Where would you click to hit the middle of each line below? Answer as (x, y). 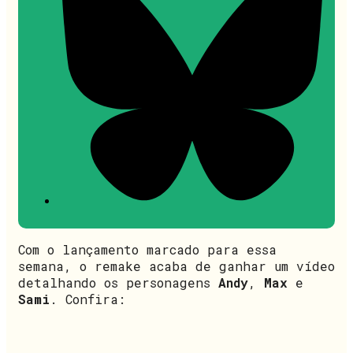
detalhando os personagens (118, 282)
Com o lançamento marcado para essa (147, 249)
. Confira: (87, 299)
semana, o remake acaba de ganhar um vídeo (176, 266)
